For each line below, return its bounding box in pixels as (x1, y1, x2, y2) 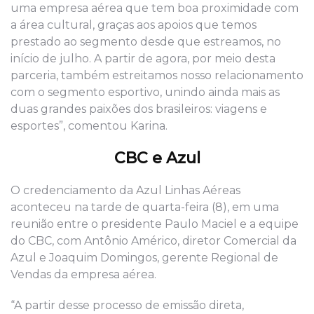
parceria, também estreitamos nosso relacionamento (11, 69, 303, 83)
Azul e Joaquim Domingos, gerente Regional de (11, 251, 278, 265)
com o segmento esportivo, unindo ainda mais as (11, 86, 280, 100)
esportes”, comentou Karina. (11, 119, 168, 133)
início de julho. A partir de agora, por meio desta (11, 52, 275, 66)
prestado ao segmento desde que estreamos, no (11, 35, 281, 49)
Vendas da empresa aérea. (11, 268, 156, 282)
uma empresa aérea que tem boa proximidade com (11, 1, 299, 15)
